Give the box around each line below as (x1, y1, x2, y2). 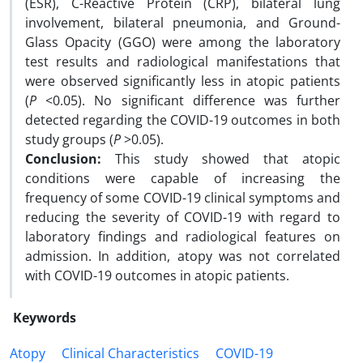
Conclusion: (25, 150, 115, 168)
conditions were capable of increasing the (25, 169, 340, 187)
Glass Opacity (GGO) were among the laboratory (25, 33, 340, 51)
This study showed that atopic (115, 150, 340, 168)
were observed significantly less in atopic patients (25, 72, 340, 90)
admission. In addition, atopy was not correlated (25, 247, 340, 265)
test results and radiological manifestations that (25, 53, 340, 70)
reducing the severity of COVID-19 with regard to (25, 208, 340, 226)
